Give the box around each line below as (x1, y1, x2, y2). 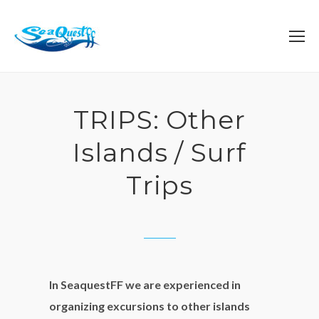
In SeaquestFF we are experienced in (49, 278, 241, 291)
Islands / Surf (73, 137, 246, 168)
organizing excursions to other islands (49, 299, 250, 313)
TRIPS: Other (73, 104, 246, 135)
